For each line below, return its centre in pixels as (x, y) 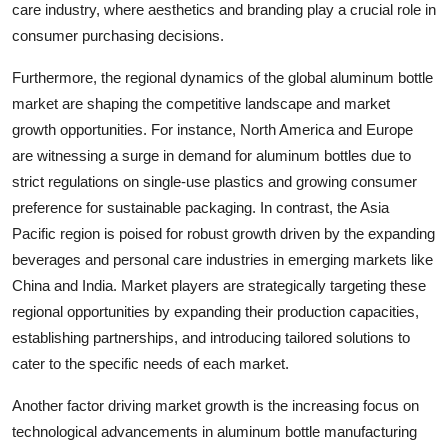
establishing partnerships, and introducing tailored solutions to (211, 337)
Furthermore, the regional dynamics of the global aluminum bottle (222, 77)
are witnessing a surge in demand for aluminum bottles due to (211, 155)
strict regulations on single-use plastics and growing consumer (214, 181)
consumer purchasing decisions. (118, 35)
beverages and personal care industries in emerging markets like (222, 259)
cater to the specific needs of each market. (150, 363)
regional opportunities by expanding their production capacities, (215, 311)
